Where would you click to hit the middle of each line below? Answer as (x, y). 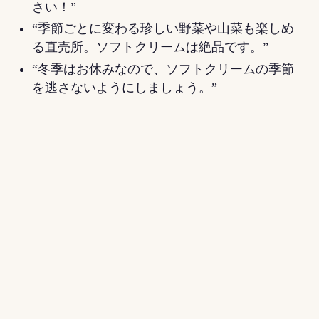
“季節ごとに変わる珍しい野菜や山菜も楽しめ (163, 29)
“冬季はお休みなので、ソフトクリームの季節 (163, 69)
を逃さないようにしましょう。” (126, 87)
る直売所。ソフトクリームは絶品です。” (152, 47)
